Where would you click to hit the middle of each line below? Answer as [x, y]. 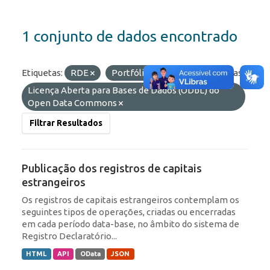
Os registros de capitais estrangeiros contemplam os [130, 200]
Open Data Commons [73, 103]
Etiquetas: [42, 73]
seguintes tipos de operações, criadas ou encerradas [129, 212]
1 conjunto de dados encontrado [130, 36]
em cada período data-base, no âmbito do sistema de [130, 224]
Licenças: [225, 73]
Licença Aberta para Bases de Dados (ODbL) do [124, 90]
